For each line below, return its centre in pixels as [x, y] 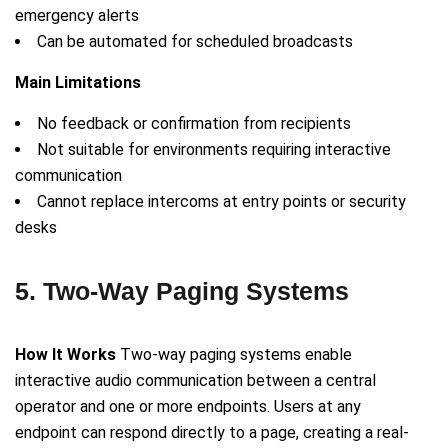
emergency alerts [77, 16]
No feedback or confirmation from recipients [194, 124]
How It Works [65, 355]
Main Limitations [78, 83]
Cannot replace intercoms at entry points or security [221, 202]
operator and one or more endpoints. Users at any [188, 407]
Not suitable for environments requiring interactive [214, 150]
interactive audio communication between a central [195, 381]
